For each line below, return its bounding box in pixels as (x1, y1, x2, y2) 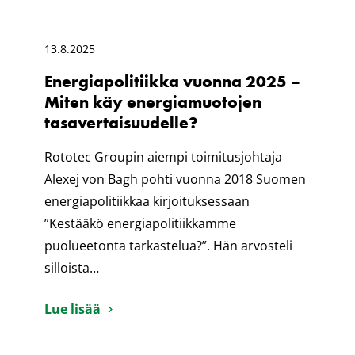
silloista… (44, 259, 99, 277)
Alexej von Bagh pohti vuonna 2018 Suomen (44, 170, 306, 189)
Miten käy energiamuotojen (44, 91, 261, 113)
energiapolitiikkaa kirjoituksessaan (44, 193, 250, 211)
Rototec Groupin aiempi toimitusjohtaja (44, 148, 282, 166)
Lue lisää (44, 300, 101, 319)
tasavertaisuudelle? (44, 112, 197, 134)
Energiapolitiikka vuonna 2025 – (44, 71, 300, 93)
